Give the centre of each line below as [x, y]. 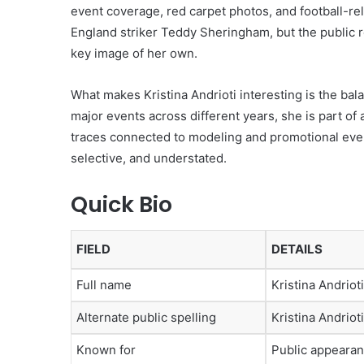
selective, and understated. [149, 158]
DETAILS [297, 249]
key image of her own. [134, 53]
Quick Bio [121, 204]
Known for [106, 350]
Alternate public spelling [146, 318]
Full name [104, 285]
